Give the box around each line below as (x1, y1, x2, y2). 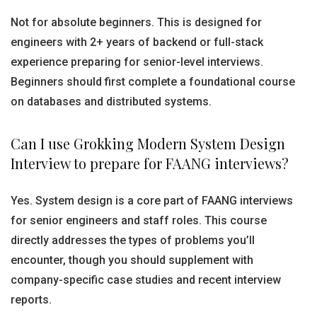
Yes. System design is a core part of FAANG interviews (11, 194, 293, 207)
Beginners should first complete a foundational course (11, 75, 295, 88)
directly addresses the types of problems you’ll (11, 234, 255, 247)
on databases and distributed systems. (11, 95, 212, 108)
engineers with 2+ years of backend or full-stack (11, 35, 263, 49)
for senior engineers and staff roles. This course (11, 214, 267, 227)
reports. (11, 293, 52, 306)
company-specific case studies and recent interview (11, 273, 281, 287)
